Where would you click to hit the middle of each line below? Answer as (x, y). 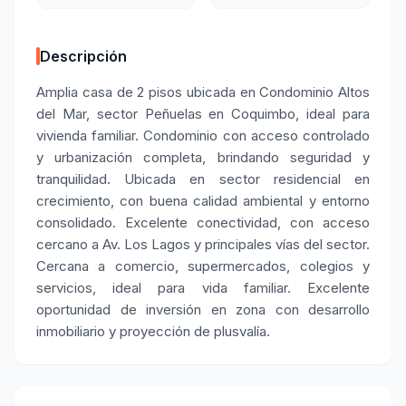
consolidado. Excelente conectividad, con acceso (203, 222)
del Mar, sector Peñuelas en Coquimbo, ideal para (203, 114)
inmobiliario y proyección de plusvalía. (153, 331)
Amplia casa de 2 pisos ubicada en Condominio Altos (203, 92)
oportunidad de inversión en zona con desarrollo (203, 309)
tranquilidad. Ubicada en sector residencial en (203, 179)
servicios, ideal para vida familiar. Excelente (203, 288)
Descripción (83, 56)
